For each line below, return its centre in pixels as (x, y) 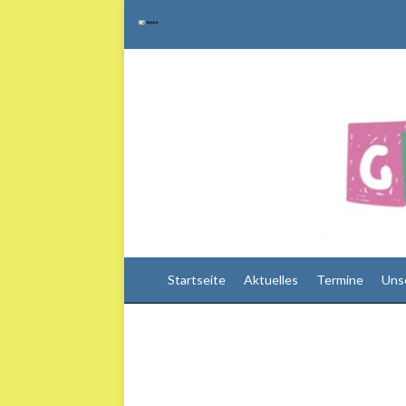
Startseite (197, 280)
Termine (340, 280)
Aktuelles (271, 280)
